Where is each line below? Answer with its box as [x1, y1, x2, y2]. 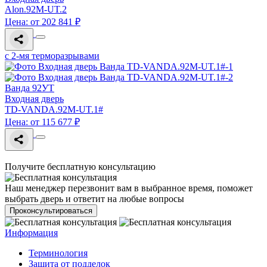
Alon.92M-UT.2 [5, 4, 67, 15]
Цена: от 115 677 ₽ [5, 117, 80, 128]
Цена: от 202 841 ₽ [5, 17, 80, 27]
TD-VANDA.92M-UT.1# [5, 104, 103, 115]
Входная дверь [5, 94, 64, 104]
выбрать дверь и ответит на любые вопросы [5, 194, 184, 204]
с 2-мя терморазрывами [5, 51, 100, 61]
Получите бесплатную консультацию [5, 162, 156, 172]
